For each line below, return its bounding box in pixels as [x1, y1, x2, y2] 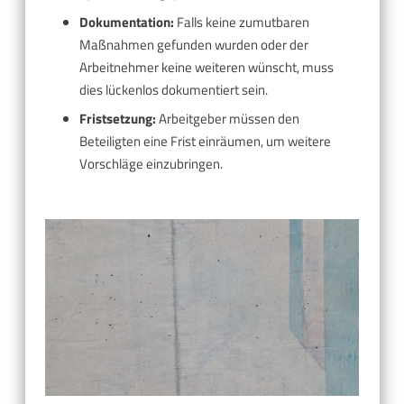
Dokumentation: [78, 11, 174, 32]
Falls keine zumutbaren [173, 11, 309, 32]
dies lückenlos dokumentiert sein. [78, 78, 268, 100]
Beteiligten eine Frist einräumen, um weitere [78, 131, 331, 152]
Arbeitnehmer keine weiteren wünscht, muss [78, 56, 334, 78]
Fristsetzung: [78, 108, 156, 130]
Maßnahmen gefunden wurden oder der [78, 33, 308, 55]
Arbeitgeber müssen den [155, 108, 299, 130]
